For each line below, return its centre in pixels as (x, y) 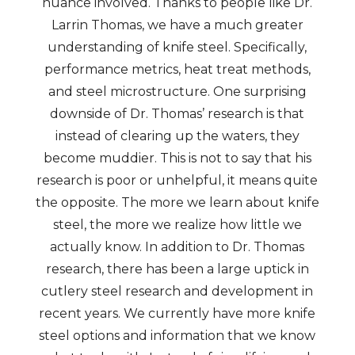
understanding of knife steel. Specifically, (177, 47)
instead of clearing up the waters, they (177, 136)
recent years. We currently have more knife (177, 313)
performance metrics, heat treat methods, (177, 69)
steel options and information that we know (177, 336)
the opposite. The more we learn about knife (177, 202)
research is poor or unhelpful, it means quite (177, 180)
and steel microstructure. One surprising (177, 92)
